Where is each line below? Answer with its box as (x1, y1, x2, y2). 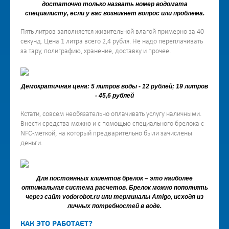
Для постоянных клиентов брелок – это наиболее (36, 175, 193, 182)
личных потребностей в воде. (67, 202, 162, 210)
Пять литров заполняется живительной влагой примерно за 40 (20, 28, 204, 36)
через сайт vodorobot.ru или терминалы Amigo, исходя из (26, 193, 203, 200)
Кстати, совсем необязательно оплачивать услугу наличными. (20, 110, 201, 118)
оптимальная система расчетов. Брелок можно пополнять (21, 184, 208, 191)
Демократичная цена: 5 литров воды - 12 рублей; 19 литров (21, 83, 208, 90)
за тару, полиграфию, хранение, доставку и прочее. (20, 48, 171, 55)
